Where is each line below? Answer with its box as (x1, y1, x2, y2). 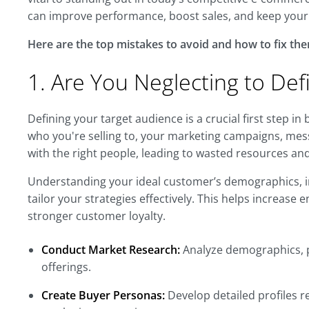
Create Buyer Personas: (41, 288, 165, 303)
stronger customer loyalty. (28, 208, 166, 223)
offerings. (41, 259, 91, 275)
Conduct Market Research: (41, 242, 180, 257)
